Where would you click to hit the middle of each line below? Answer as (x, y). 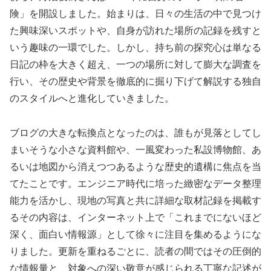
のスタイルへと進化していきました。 (92, 99)
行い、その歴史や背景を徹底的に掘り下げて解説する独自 (135, 82)
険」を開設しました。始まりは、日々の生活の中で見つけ (135, 14)
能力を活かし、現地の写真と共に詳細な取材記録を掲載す (135, 201)
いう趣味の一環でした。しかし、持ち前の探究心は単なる (135, 48)
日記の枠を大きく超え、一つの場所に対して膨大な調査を (135, 65)
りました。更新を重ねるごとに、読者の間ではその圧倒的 (135, 252)
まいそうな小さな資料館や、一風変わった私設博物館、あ (135, 150)
